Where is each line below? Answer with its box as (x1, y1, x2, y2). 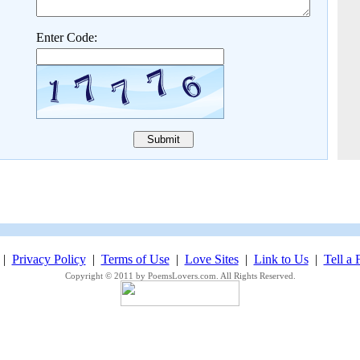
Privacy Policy (11, 252, 86, 266)
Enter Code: (36, 31, 97, 44)
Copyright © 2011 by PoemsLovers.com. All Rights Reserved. (64, 271, 296, 280)
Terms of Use (100, 252, 170, 266)
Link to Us (253, 252, 309, 266)
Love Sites (184, 252, 239, 266)
